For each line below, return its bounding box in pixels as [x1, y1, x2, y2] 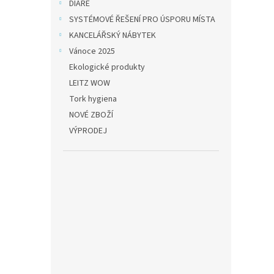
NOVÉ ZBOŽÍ [69, 109, 113, 121]
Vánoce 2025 [69, 45, 115, 57]
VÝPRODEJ [69, 125, 107, 137]
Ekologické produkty [69, 61, 145, 73]
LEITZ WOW [69, 77, 110, 89]
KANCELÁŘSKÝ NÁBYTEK [69, 29, 156, 42]
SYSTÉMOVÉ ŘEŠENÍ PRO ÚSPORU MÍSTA [69, 13, 215, 26]
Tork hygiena [69, 93, 117, 105]
